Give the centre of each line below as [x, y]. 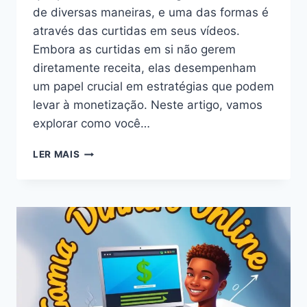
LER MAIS [57, 155]
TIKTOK [98, 209]
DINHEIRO [103, 180]
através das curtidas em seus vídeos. [136, 31]
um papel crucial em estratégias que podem [153, 87]
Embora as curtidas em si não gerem [134, 50]
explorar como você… [91, 124]
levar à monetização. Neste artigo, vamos [148, 105]
